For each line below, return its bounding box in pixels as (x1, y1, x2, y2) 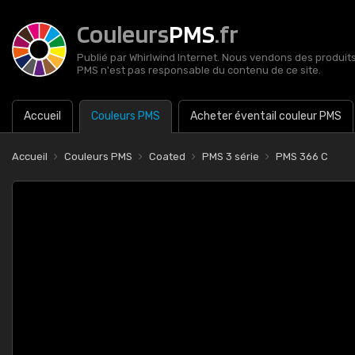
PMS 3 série (202, 151, 259, 162)
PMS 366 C (276, 151, 328, 162)
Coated (149, 151, 185, 162)
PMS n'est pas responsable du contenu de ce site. (77, 64, 321, 76)
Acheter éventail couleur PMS (190, 109, 342, 123)
